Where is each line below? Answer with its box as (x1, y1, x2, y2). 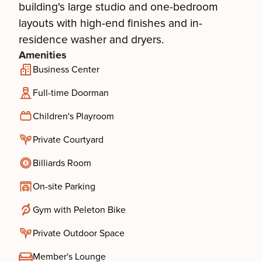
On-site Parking (33, 181, 95, 192)
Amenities (19, 49, 67, 61)
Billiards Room (33, 157, 91, 169)
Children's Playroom (33, 111, 114, 122)
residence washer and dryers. (19, 33, 164, 47)
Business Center (33, 64, 99, 75)
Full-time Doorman (33, 87, 109, 99)
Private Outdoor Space (33, 227, 125, 239)
